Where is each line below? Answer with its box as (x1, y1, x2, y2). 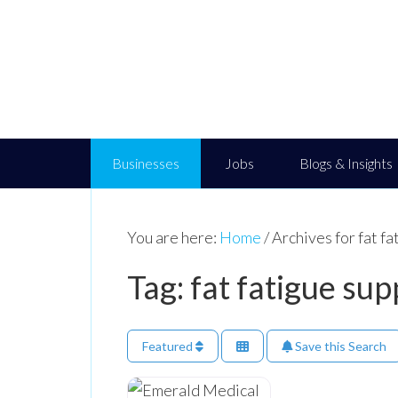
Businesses (112, 155, 179, 171)
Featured (142, 338, 195, 354)
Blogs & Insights (299, 155, 393, 171)
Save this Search (292, 338, 386, 354)
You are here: (127, 227, 219, 247)
